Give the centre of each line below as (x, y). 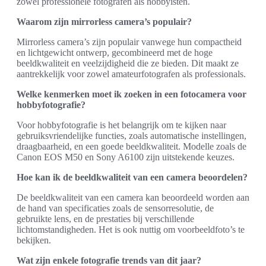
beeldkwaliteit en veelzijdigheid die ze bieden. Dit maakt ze (128, 63)
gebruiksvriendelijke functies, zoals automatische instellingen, (132, 136)
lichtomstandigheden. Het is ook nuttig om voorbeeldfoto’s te (131, 229)
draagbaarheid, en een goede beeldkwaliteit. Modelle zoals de (132, 146)
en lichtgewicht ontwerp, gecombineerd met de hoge (115, 53)
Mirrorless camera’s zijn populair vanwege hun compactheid (129, 42)
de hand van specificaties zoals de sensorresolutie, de (115, 208)
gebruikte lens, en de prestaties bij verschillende (105, 219)
